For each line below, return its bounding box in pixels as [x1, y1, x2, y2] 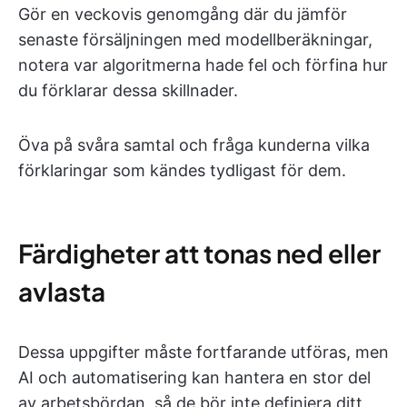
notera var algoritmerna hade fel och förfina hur [18, 55, 388, 74]
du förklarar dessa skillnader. [18, 81, 238, 100]
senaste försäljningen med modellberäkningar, [18, 30, 372, 49]
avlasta [18, 275, 105, 307]
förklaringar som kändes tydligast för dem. [18, 161, 346, 180]
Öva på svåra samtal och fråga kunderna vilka [18, 135, 370, 154]
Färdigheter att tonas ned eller [18, 237, 381, 269]
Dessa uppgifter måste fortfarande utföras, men [18, 342, 389, 362]
